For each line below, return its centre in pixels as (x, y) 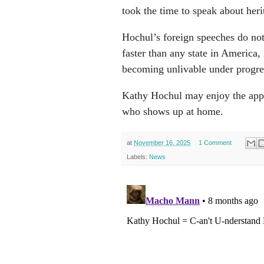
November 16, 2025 (162, 142)
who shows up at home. (173, 111)
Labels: (138, 157)
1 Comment (215, 142)
